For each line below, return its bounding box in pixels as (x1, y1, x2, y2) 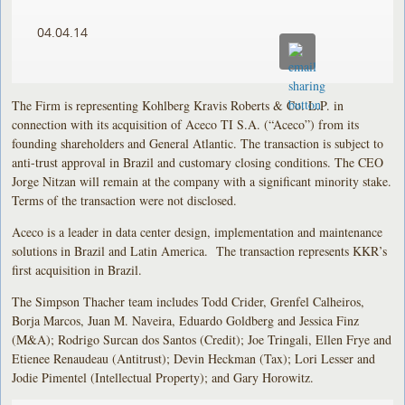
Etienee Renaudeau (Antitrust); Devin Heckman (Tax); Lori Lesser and (12, 349, 376, 367)
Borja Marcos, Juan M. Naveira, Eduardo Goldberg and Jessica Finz (12, 311, 360, 329)
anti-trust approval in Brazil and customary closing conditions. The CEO (12, 153, 384, 171)
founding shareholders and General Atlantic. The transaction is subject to (12, 134, 384, 152)
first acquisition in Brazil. (12, 260, 147, 278)
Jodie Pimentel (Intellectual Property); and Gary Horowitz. (12, 368, 315, 386)
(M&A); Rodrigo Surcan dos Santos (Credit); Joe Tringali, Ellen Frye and (12, 330, 392, 348)
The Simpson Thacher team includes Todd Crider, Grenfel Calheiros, (12, 292, 365, 310)
